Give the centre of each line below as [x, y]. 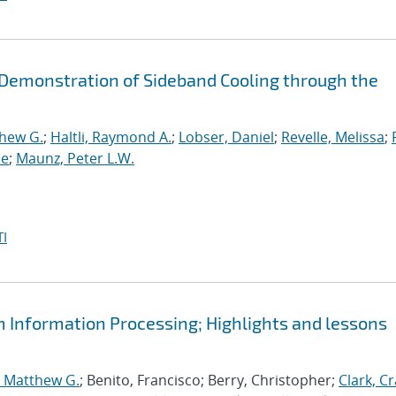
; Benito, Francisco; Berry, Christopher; [209, 380]
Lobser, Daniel [226, 137]
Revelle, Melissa [333, 137]
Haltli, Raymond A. [111, 137]
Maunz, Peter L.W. [75, 158]
